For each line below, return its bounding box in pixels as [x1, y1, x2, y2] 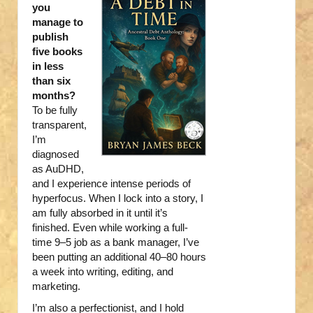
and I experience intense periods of [32, 177, 191, 190]
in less [32, 60, 64, 73]
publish [32, 31, 68, 43]
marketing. [32, 280, 80, 293]
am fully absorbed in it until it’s [32, 207, 168, 219]
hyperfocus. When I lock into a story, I [32, 192, 203, 205]
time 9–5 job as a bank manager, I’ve [32, 236, 199, 249]
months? [32, 89, 75, 102]
